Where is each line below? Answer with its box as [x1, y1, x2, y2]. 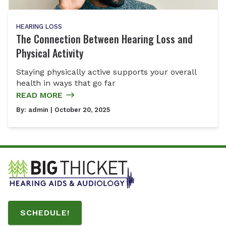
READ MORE [16, 90, 63, 100]
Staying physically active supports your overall [16, 67, 197, 77]
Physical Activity [16, 45, 83, 61]
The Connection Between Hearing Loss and [16, 31, 193, 46]
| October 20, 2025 [48, 106, 110, 114]
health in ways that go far [16, 78, 116, 88]
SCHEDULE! [20, 208, 70, 218]
